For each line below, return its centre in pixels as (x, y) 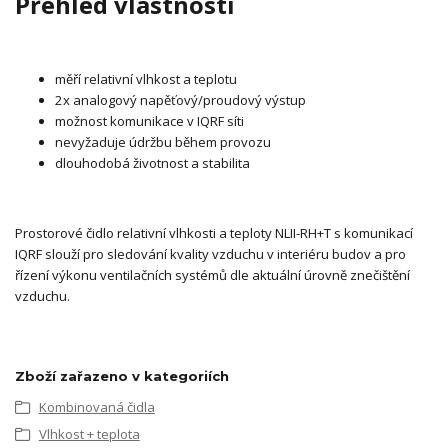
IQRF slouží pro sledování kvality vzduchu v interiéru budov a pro (210, 253)
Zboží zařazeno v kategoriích (122, 376)
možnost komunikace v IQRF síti (149, 120)
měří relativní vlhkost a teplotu (146, 78)
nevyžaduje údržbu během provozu (163, 141)
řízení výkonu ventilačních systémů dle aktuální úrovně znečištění (212, 274)
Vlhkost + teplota (89, 433)
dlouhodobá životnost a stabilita (152, 162)
